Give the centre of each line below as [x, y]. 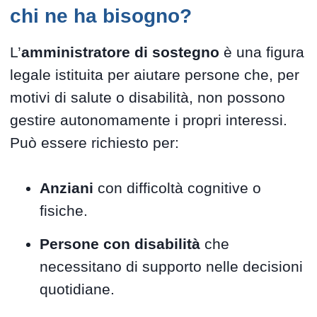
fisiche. [64, 211]
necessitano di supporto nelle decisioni [172, 266]
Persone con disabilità [120, 243]
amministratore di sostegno [121, 52]
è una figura [262, 52]
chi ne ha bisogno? [101, 16]
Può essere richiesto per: [95, 143]
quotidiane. [77, 289]
